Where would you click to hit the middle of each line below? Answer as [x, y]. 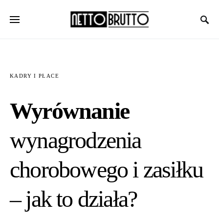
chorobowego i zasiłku [107, 169]
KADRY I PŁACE [34, 76]
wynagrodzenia [76, 140]
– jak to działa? [74, 199]
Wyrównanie [69, 111]
